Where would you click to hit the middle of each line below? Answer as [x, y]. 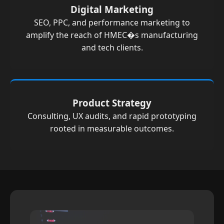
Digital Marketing [112, 9]
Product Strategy [112, 103]
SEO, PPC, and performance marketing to [112, 22]
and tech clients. [112, 47]
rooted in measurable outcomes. [112, 128]
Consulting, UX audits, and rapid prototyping [112, 116]
